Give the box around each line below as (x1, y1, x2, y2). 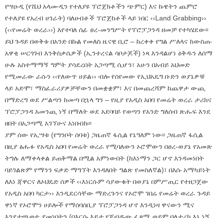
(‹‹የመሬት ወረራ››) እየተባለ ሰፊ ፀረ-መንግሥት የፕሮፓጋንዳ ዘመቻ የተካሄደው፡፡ (5, 25, 208, 34)
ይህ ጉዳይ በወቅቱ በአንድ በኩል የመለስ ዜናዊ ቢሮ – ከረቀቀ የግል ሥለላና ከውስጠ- (5, 37, 212, 45)
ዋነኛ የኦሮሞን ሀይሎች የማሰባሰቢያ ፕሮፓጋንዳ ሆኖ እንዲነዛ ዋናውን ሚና (5, 200, 194, 209)
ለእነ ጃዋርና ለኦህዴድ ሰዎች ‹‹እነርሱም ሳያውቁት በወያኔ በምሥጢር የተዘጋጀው (5, 177, 208, 185)
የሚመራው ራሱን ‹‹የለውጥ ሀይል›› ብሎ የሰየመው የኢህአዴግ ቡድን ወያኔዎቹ (5, 72, 205, 80)
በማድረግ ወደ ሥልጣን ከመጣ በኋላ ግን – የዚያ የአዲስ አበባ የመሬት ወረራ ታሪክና (5, 95, 212, 104)
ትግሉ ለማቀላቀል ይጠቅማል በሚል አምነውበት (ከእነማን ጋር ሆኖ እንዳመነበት (5, 154, 204, 162)
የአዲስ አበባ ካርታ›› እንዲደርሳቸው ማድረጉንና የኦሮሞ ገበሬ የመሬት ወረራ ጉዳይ (5, 189, 210, 197)
